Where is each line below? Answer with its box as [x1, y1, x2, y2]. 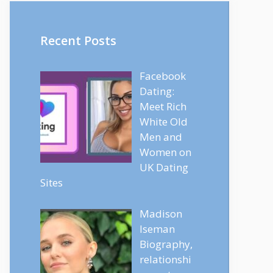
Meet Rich [139, 99, 186, 113]
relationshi [139, 252, 191, 266]
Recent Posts [40, 32, 116, 49]
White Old [139, 115, 188, 129]
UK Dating [139, 160, 188, 174]
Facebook [139, 69, 186, 83]
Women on [139, 145, 191, 159]
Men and [139, 130, 182, 144]
